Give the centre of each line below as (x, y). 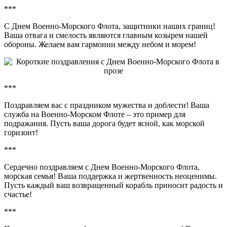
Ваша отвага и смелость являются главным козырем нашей (106, 35)
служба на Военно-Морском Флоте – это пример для (95, 114)
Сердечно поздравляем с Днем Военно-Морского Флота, (102, 167)
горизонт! (21, 132)
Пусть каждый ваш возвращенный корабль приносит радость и (113, 185)
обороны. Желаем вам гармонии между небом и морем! (100, 44)
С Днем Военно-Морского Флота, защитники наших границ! (110, 26)
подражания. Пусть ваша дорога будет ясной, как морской (104, 123)
